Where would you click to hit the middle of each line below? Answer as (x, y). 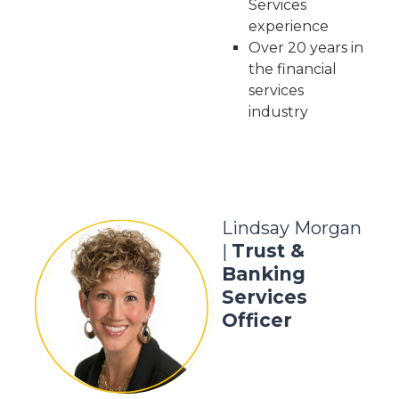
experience (288, 26)
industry (278, 112)
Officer (256, 320)
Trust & (268, 251)
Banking (263, 274)
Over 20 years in (305, 48)
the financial (292, 69)
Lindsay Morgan (291, 228)
